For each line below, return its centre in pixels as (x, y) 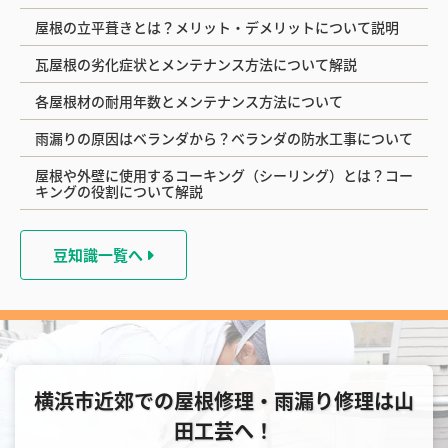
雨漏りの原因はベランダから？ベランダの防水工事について (224, 138)
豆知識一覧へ (99, 255)
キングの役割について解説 (119, 191)
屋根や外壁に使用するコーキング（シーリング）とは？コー (224, 175)
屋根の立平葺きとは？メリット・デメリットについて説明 (217, 27)
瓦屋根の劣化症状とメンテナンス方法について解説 (196, 64)
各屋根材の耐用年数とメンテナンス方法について (189, 101)
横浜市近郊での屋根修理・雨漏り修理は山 (224, 400)
